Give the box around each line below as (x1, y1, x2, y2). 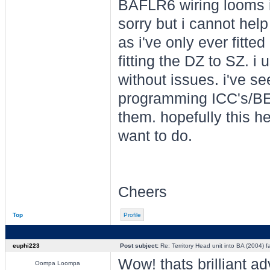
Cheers (118, 184, 167, 200)
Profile (123, 212, 141, 218)
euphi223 (12, 242, 40, 249)
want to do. (118, 128, 192, 144)
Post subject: (119, 242, 159, 249)
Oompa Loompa (35, 260, 80, 266)
